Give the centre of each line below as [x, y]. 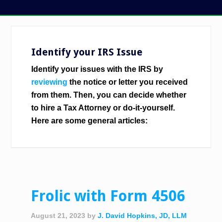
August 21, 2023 [58, 216]
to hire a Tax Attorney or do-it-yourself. [103, 108]
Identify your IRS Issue [87, 52]
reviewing [50, 82]
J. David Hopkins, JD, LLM [142, 216]
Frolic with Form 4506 [108, 196]
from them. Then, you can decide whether [109, 95]
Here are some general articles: [90, 121]
